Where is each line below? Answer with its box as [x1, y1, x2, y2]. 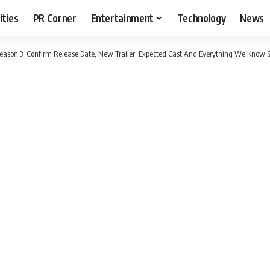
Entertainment [90, 11, 154, 25]
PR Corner [33, 11, 77, 25]
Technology [177, 11, 226, 25]
